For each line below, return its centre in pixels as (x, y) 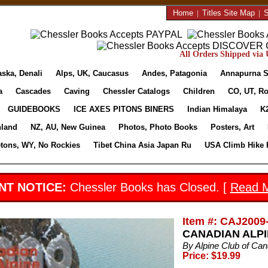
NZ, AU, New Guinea (68, 127)
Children (199, 91)
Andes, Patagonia (174, 73)
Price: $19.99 (211, 256)
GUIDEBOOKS (34, 109)
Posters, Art (232, 127)
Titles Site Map (228, 13)
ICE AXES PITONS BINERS (124, 109)
